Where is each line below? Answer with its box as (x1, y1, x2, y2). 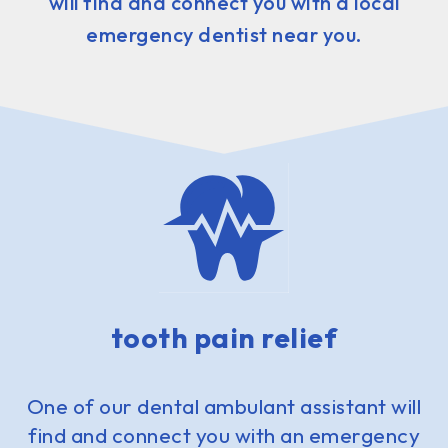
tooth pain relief (110, 319, 338, 355)
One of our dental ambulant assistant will (26, 392, 422, 419)
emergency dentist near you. (86, 21, 362, 47)
